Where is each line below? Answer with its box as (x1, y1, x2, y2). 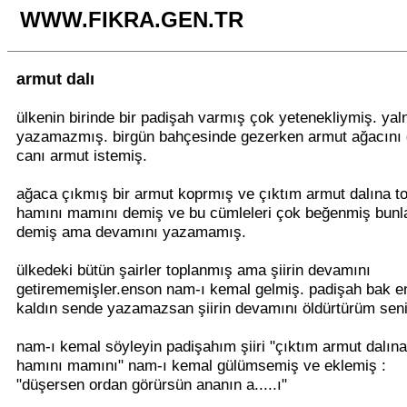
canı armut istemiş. (16, 146, 147, 164)
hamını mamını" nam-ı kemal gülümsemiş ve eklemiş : (16, 356, 386, 374)
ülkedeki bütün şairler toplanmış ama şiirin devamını (16, 261, 371, 279)
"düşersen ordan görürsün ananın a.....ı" (16, 375, 287, 393)
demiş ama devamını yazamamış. (16, 223, 246, 241)
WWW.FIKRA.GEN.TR (7, 7, 243, 32)
